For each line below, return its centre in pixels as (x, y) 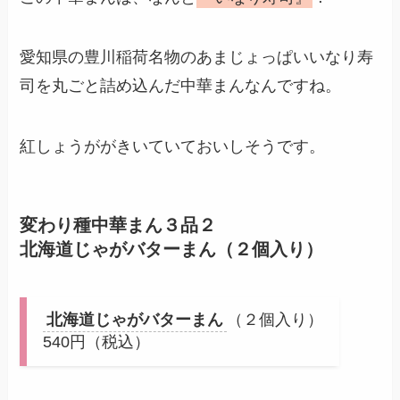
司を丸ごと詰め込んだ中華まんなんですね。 (181, 86)
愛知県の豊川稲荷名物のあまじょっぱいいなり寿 (197, 58)
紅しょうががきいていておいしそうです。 (173, 147)
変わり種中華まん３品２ (118, 225)
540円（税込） (97, 342)
